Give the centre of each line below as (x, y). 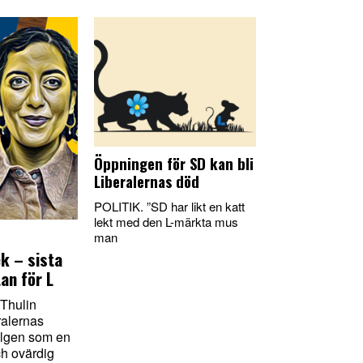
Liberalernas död (147, 181)
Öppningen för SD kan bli (174, 163)
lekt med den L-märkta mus (166, 222)
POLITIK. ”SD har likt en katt (169, 206)
